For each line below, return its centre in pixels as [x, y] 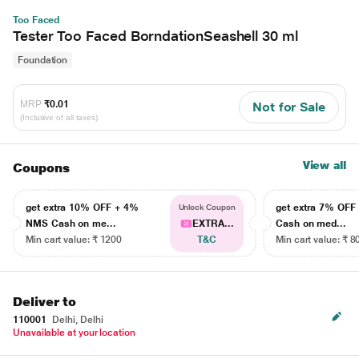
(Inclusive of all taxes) [59, 117]
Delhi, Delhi [77, 320]
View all [324, 165]
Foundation [43, 60]
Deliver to [45, 302]
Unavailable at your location [74, 333]
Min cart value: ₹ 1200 [74, 240]
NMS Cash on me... [71, 224]
